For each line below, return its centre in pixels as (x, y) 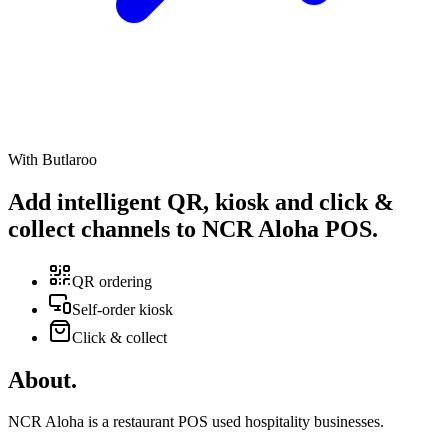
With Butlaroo (52, 159)
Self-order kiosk (122, 309)
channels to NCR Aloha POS (223, 228)
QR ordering (112, 281)
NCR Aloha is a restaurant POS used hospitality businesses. (196, 422)
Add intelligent (87, 201)
